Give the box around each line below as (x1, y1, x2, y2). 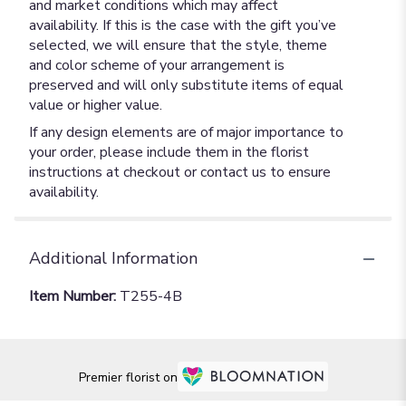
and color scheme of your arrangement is (29, 55, 285, 75)
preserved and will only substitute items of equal (29, 75, 343, 95)
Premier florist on (78, 368, 178, 386)
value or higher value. (29, 95, 162, 115)
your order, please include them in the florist (29, 142, 309, 162)
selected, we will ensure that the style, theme (29, 35, 327, 55)
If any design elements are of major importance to (29, 122, 343, 142)
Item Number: (29, 286, 120, 306)
